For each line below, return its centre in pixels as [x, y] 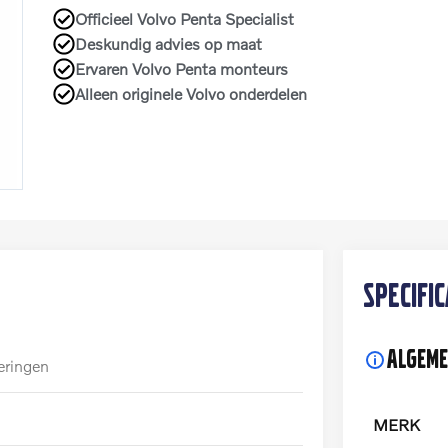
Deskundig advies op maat [169, 43]
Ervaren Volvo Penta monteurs [182, 68]
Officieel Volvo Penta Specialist [185, 18]
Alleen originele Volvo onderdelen [191, 93]
